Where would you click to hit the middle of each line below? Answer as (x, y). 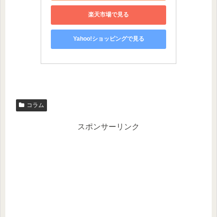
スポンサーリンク (108, 127)
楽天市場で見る (108, 15)
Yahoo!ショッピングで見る (108, 39)
